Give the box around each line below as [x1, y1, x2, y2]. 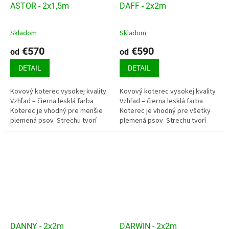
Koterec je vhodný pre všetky [120, 106, 211, 117]
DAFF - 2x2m [120, 1, 166, 11]
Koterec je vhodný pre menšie [10, 106, 103, 117]
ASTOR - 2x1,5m [10, 1, 69, 11]
